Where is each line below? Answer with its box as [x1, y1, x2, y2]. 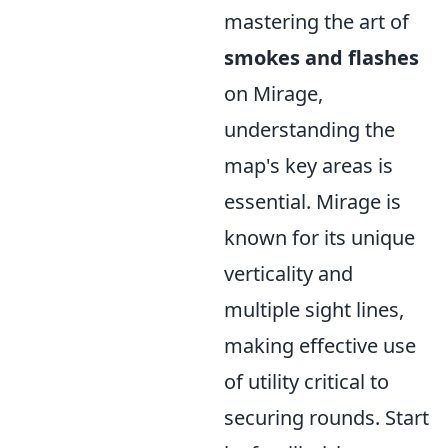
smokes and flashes [224, 44, 419, 71]
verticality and [224, 260, 353, 287]
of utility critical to [224, 368, 389, 395]
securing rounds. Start [224, 404, 429, 431]
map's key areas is [224, 152, 393, 179]
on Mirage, [224, 80, 323, 107]
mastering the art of [224, 8, 409, 35]
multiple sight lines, [224, 296, 404, 323]
